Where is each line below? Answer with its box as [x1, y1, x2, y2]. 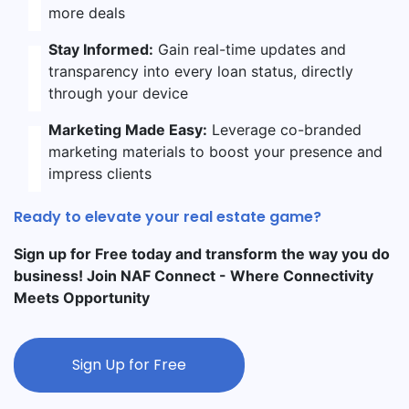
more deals [48, 4, 126, 23]
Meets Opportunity [14, 288, 150, 308]
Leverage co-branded [206, 121, 362, 140]
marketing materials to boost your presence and [47, 142, 383, 162]
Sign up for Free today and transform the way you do [14, 245, 390, 264]
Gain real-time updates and [152, 40, 346, 59]
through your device [47, 84, 188, 103]
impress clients [47, 164, 152, 184]
